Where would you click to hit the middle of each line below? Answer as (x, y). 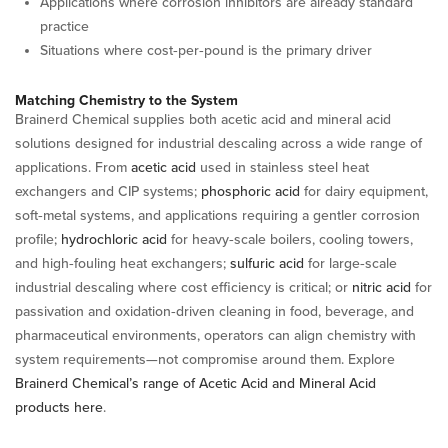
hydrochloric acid (114, 239)
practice (64, 26)
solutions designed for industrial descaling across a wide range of (218, 143)
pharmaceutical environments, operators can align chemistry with (215, 335)
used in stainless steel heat (282, 167)
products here (59, 407)
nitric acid (381, 287)
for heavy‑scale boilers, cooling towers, (290, 239)
